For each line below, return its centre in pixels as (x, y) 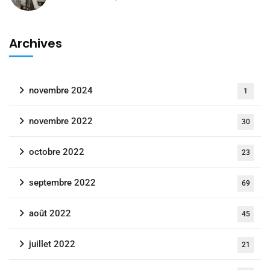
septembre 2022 (62, 183)
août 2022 (50, 214)
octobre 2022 (57, 152)
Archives (36, 44)
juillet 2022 (52, 244)
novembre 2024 (61, 91)
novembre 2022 (61, 121)
